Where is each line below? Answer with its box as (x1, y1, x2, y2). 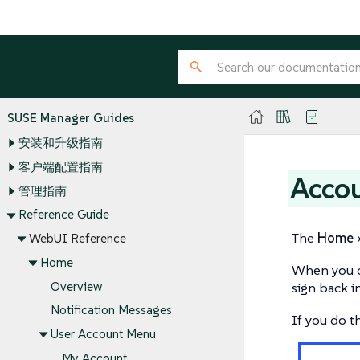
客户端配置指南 (18, 159, 103, 175)
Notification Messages (51, 302, 172, 318)
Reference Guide (18, 207, 109, 223)
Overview (51, 278, 102, 294)
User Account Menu (51, 326, 156, 342)
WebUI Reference (29, 231, 126, 247)
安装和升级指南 (18, 135, 103, 151)
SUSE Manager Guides (7, 109, 134, 125)
